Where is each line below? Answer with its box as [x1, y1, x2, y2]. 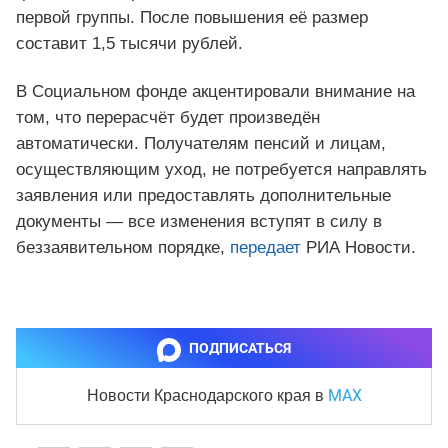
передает [230, 238, 301, 258]
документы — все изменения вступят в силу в [16, 212, 382, 232]
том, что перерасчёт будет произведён [16, 108, 320, 128]
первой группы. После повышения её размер [16, 8, 368, 28]
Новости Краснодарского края [86, 387, 315, 405]
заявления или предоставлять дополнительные [16, 186, 391, 206]
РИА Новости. [301, 238, 416, 258]
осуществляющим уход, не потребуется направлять [16, 160, 427, 180]
